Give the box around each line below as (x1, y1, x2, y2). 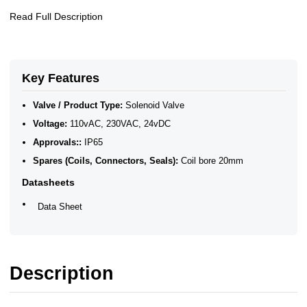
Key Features (21, 71, 99, 86)
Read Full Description (10, 10, 103, 22)
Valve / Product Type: (33, 100, 123, 111)
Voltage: (33, 119, 68, 130)
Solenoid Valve (123, 100, 185, 111)
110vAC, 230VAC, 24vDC (67, 119, 171, 130)
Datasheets (21, 177, 75, 188)
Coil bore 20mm (178, 156, 244, 167)
